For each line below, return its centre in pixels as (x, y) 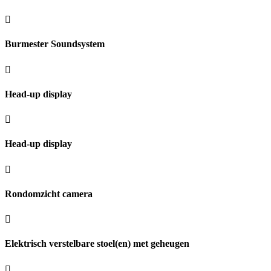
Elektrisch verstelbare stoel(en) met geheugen (97, 244)
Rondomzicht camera (49, 194)
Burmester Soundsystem (55, 44)
